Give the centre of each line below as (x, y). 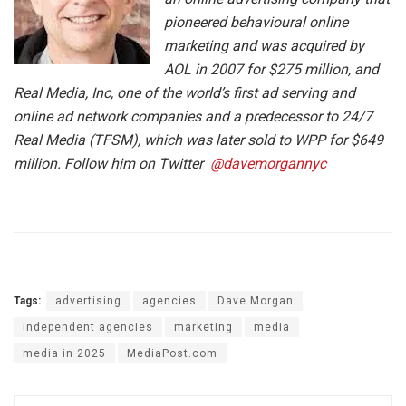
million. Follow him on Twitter (112, 163)
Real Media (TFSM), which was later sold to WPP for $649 (198, 140)
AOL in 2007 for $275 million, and (271, 69)
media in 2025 (64, 353)
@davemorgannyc (268, 163)
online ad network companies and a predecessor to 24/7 (193, 116)
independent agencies (88, 327)
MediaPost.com (172, 353)
